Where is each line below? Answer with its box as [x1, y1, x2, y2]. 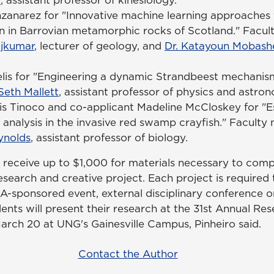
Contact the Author [78, 246, 178, 261]
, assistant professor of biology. [31, 130, 188, 145]
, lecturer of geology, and [34, 38, 165, 53]
